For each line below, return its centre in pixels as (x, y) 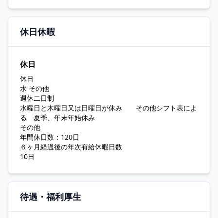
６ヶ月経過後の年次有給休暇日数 (71, 147)
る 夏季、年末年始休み (57, 118)
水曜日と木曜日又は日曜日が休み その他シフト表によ (109, 108)
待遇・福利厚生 (51, 197)
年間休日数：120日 (50, 137)
